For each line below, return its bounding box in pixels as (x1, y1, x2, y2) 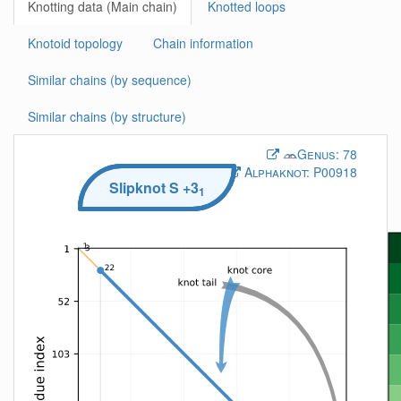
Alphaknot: (244, 163, 310, 181)
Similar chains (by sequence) (28, 71, 192, 89)
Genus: (297, 145, 339, 163)
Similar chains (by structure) (28, 107, 186, 125)
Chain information (153, 34, 253, 52)
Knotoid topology (28, 34, 123, 52)
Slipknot (109, 176, 169, 198)
